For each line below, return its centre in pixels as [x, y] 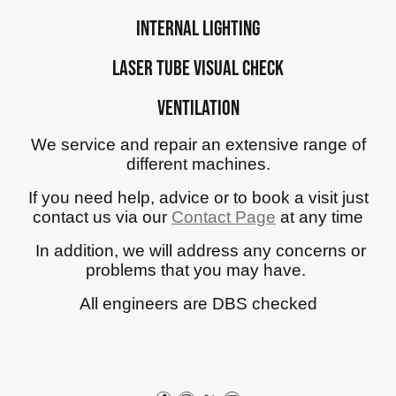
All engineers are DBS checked [198, 304]
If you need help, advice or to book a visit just [198, 198]
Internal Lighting [198, 29]
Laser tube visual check [198, 69]
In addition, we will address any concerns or [198, 251]
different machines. [198, 164]
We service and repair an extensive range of [198, 145]
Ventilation [198, 109]
